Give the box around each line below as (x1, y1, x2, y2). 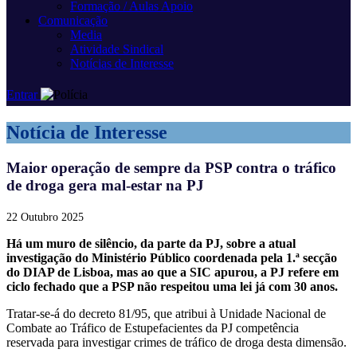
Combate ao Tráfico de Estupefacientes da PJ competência (6, 320, 299, 335)
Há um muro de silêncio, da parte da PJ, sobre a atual (6, 236, 296, 250)
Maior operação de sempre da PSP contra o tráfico (6, 159, 336, 176)
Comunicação (38, 14, 108, 27)
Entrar (6, 88, 37, 101)
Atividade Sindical (70, 42, 163, 56)
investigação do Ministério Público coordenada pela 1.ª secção (6, 250, 337, 265)
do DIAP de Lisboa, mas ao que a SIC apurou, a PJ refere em (6, 265, 339, 279)
